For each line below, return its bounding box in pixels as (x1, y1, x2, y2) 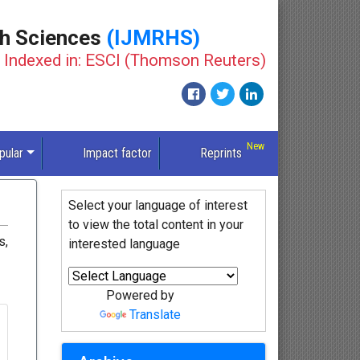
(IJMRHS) (106, 25, 200, 50)
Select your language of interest (67, 198, 247, 214)
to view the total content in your (67, 217, 243, 233)
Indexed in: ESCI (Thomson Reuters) (4, 50, 266, 70)
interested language (67, 236, 180, 252)
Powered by (106, 288, 175, 304)
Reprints (199, 145, 242, 162)
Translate (129, 307, 182, 323)
